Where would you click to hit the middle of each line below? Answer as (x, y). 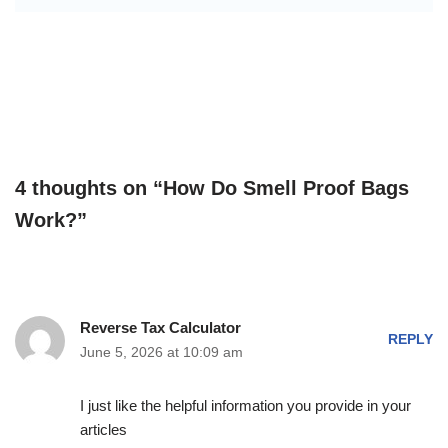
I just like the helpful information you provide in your (245, 405)
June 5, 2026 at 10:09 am (161, 352)
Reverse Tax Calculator (160, 327)
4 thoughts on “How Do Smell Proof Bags (212, 187)
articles (103, 429)
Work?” (51, 219)
